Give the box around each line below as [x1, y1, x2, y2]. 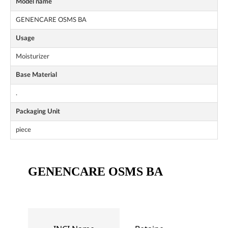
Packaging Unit [16, 108, 60, 115]
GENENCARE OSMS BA [16, 17, 87, 23]
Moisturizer [16, 53, 49, 60]
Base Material [16, 72, 57, 78]
